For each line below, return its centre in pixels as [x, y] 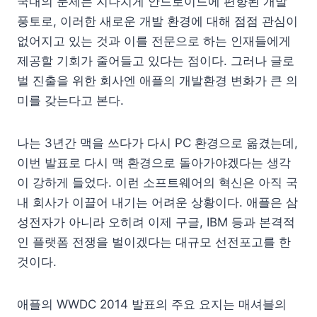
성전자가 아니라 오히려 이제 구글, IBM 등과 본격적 [156, 222]
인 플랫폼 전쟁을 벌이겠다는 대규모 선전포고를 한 [154, 242]
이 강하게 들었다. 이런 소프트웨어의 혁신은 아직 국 [157, 183]
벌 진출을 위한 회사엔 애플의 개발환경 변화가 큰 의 [157, 81]
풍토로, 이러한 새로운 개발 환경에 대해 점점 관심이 [157, 21]
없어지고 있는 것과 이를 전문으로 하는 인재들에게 [154, 41]
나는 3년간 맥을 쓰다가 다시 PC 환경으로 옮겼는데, [157, 143]
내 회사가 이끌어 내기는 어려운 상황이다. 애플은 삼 [157, 202]
